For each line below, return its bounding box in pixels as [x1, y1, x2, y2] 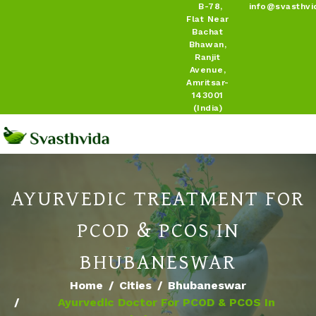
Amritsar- [186, 78, 229, 87]
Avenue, [189, 65, 226, 75]
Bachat [192, 27, 224, 37]
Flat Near [186, 14, 229, 24]
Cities [119, 279, 152, 293]
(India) [193, 103, 222, 113]
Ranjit [195, 52, 221, 62]
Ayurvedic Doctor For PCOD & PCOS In [57, 296, 275, 310]
